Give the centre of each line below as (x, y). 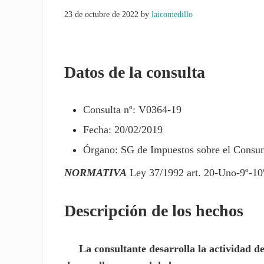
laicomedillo (172, 14)
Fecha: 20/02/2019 (123, 129)
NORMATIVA (96, 172)
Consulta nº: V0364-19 (132, 109)
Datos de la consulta (135, 72)
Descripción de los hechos (154, 210)
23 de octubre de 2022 (102, 14)
